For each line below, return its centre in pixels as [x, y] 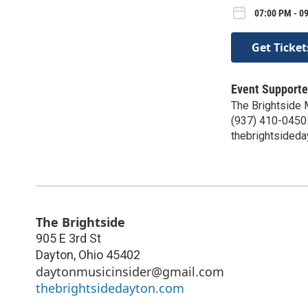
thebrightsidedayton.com [110, 288]
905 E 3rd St [68, 238]
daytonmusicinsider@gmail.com [130, 271]
